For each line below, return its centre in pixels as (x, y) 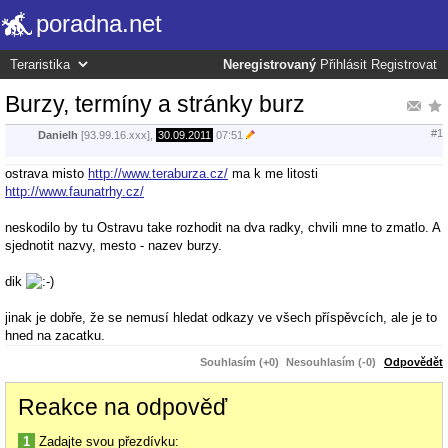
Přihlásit (343, 65)
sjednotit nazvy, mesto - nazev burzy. (113, 245)
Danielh (58, 135)
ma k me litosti (273, 173)
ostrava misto (46, 173)
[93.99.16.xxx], (117, 135)
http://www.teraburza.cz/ (158, 173)
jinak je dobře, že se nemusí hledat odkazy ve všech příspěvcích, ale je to (221, 317)
